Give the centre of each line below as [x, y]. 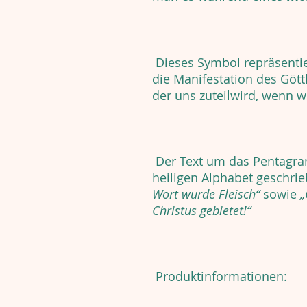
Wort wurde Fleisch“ [206, 194]
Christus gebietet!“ [201, 211]
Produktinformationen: [221, 277]
